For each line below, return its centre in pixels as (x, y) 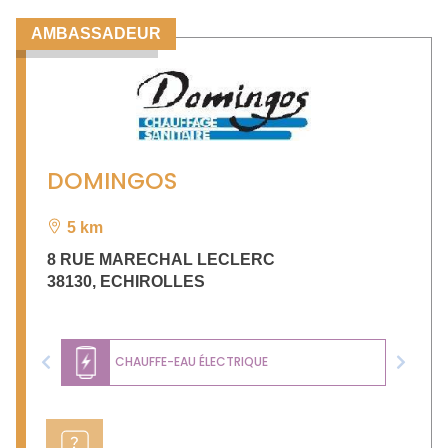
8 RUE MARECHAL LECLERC (161, 259)
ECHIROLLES (152, 281)
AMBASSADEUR (96, 33)
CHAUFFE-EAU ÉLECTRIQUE (191, 362)
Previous (76, 371)
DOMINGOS (112, 180)
